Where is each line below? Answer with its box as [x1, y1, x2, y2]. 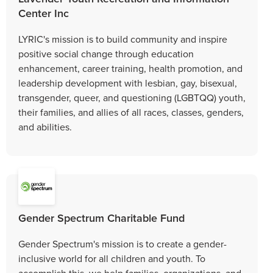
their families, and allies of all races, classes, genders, [18, 105, 244, 119]
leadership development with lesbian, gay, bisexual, [18, 76, 237, 90]
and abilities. [18, 119, 72, 133]
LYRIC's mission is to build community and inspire [18, 32, 227, 46]
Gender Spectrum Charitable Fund [18, 210, 185, 225]
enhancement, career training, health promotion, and [18, 61, 243, 75]
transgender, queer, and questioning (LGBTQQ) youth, [18, 90, 246, 104]
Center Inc [18, 5, 69, 21]
